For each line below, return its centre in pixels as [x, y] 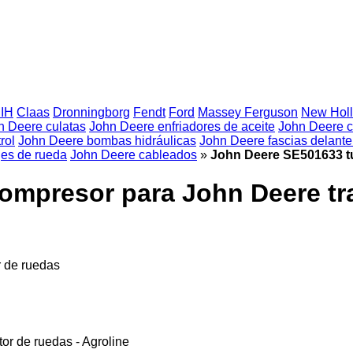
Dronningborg [91, 112]
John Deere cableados [134, 155]
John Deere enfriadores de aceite [182, 126]
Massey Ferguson [248, 112]
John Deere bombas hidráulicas [107, 141]
